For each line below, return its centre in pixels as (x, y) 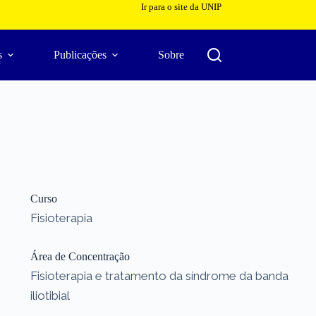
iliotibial (50, 295)
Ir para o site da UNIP (181, 7)
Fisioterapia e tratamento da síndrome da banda (159, 275)
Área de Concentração (80, 256)
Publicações (80, 55)
